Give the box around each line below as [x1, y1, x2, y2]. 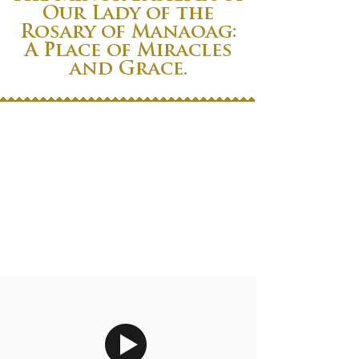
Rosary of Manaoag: [20, 24, 236, 42]
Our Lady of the [42, 6, 214, 24]
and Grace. [69, 61, 188, 79]
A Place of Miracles [24, 42, 232, 61]
